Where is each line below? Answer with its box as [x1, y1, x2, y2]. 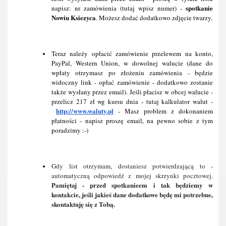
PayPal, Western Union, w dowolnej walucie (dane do [51, 59, 213, 68]
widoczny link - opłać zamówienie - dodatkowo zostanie [51, 78, 213, 87]
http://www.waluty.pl [56, 106, 114, 116]
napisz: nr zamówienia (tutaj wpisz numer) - [51, 4, 186, 13]
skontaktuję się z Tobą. [51, 199, 115, 209]
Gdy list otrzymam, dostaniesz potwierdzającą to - [51, 161, 213, 171]
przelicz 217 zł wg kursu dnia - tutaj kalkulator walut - [51, 97, 213, 106]
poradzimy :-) [51, 126, 90, 135]
